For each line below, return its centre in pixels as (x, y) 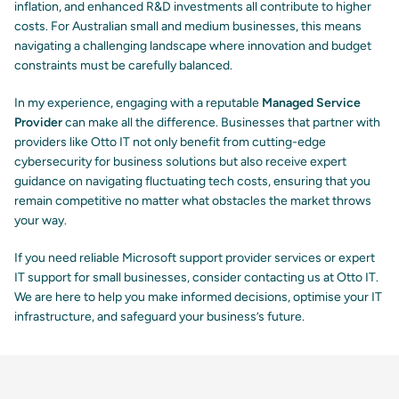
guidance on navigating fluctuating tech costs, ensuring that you (192, 182)
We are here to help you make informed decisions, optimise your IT (198, 297)
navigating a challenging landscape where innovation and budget (193, 46)
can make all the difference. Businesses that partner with (221, 123)
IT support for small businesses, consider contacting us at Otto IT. (196, 278)
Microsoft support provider (197, 258)
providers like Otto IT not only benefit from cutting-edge (170, 142)
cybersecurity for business (89, 162)
